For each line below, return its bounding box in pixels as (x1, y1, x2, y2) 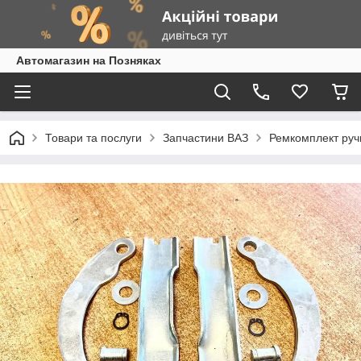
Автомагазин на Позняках (16, 54, 161, 67)
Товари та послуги (45, 131, 142, 144)
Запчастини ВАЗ (163, 131, 248, 144)
